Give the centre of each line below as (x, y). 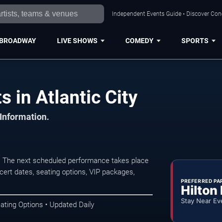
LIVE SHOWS (77, 40)
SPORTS (195, 40)
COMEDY (139, 40)
